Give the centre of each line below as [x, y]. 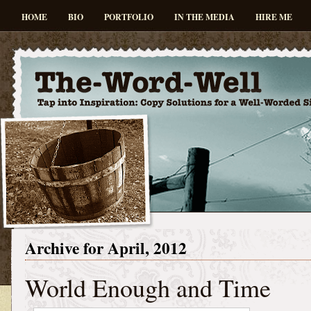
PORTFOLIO [129, 17]
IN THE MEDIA [204, 17]
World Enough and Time [148, 287]
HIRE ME [274, 17]
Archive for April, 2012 [106, 248]
